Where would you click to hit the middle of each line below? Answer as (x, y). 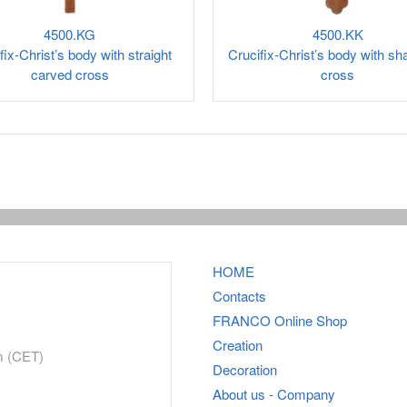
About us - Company (274, 394)
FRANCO (242, 320)
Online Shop (309, 320)
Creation (238, 345)
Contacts (239, 296)
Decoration (245, 369)
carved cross (69, 74)
